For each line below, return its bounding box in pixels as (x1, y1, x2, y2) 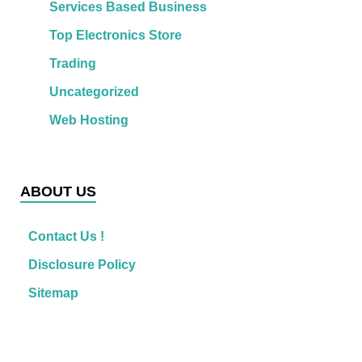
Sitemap (28, 285, 78, 300)
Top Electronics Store (48, 27, 182, 42)
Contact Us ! (28, 229, 104, 243)
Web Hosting (48, 112, 128, 127)
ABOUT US (20, 183, 96, 200)
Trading (48, 56, 96, 70)
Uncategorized (48, 84, 139, 99)
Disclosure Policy (28, 257, 136, 271)
